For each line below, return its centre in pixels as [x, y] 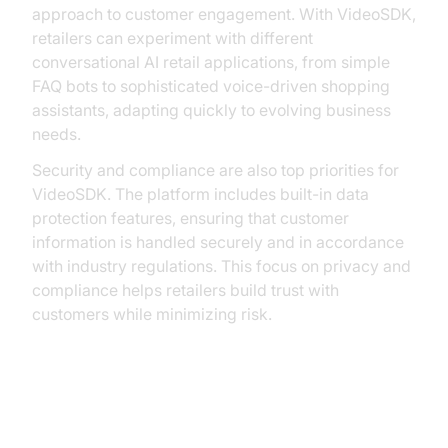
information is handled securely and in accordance [218, 242]
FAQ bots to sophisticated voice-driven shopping [211, 86]
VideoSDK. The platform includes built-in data [200, 194]
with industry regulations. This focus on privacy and [221, 266]
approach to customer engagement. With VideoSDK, [224, 14]
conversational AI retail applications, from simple [211, 62]
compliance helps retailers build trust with [185, 290]
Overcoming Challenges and [189, 421]
